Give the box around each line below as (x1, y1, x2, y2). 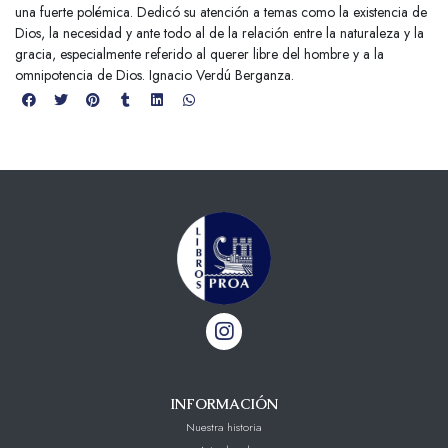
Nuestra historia (186, 418, 262, 435)
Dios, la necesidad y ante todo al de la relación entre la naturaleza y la (15, 22, 424, 43)
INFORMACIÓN (170, 394, 278, 413)
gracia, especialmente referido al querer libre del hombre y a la (15, 43, 384, 64)
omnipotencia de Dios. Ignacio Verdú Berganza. (15, 64, 294, 85)
